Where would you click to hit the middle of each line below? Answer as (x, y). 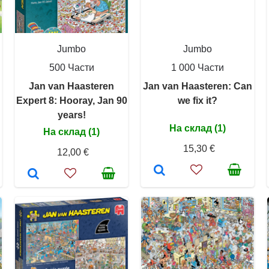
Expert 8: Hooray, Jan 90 (71, 101)
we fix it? (198, 101)
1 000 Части (198, 68)
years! (71, 115)
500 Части (71, 68)
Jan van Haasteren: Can (198, 86)
